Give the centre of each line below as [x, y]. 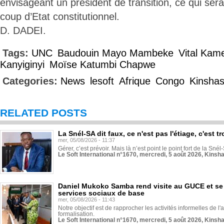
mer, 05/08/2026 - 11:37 [86, 140]
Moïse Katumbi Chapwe [102, 64]
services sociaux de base [101, 193]
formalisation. [76, 214]
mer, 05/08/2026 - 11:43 [86, 199]
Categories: [31, 81]
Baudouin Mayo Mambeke [115, 53]
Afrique [135, 81]
